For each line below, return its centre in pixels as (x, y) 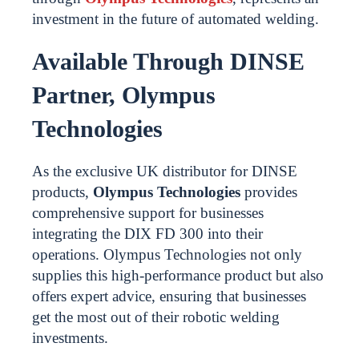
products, (63, 192)
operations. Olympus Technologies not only (167, 254)
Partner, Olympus (124, 95)
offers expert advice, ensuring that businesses (169, 296)
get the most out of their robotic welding (156, 317)
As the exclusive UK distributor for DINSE (165, 171)
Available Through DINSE (168, 61)
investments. (70, 338)
